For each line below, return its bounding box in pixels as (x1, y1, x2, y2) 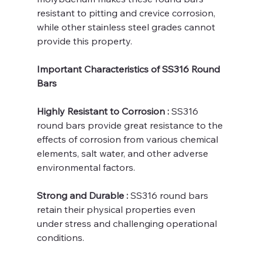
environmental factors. (36, 161, 135, 173)
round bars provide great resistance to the (36, 119, 225, 131)
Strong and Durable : (36, 189, 130, 201)
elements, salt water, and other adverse (36, 147, 211, 159)
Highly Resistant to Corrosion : (36, 105, 171, 117)
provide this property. (36, 35, 132, 47)
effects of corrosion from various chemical (36, 133, 220, 145)
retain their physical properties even (36, 203, 198, 215)
